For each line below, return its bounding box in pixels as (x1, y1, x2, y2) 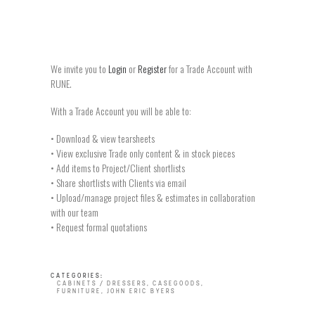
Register (138, 61, 167, 76)
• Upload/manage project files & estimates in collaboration (51, 190, 255, 205)
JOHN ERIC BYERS (107, 288, 176, 295)
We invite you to (51, 61, 108, 76)
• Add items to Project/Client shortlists (51, 160, 185, 175)
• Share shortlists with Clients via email (51, 175, 186, 190)
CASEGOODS (153, 280, 201, 288)
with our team (51, 205, 98, 219)
